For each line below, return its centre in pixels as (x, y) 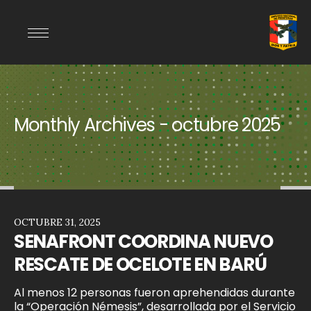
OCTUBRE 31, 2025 (57, 222)
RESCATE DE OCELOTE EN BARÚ (140, 265)
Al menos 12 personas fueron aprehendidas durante (154, 293)
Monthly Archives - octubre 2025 (147, 125)
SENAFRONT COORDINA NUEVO (143, 242)
